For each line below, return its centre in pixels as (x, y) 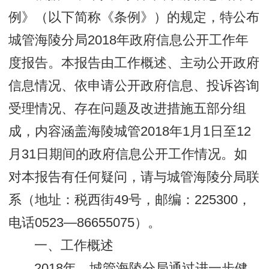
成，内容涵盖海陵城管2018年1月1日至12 (130, 132)
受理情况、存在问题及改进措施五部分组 (128, 109)
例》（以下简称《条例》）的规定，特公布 (134, 18)
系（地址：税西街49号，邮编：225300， (130, 200)
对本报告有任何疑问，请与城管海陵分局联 (134, 177)
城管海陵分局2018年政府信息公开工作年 (129, 41)
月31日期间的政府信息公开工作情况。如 (128, 155)
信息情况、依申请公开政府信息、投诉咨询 (134, 86)
